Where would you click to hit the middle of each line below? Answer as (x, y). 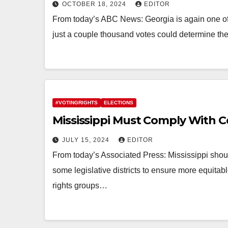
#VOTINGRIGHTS (77, 103)
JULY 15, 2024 (87, 140)
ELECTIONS (119, 103)
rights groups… (80, 186)
